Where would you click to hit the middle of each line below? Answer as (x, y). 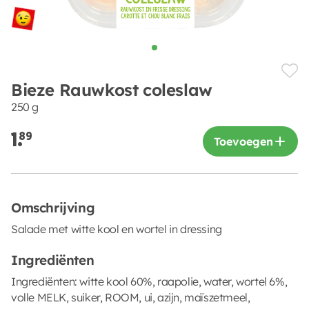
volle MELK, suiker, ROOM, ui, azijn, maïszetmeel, (131, 297)
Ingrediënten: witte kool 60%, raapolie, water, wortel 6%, (149, 281)
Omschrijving (53, 207)
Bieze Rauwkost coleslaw (112, 89)
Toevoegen (243, 141)
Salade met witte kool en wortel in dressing (117, 229)
